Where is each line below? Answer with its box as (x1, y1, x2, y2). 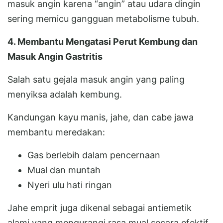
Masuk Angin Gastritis (7, 51, 103, 62)
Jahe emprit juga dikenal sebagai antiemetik (7, 202, 192, 213)
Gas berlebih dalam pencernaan (27, 149, 160, 160)
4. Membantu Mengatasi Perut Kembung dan (7, 36, 198, 47)
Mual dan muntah (27, 164, 101, 175)
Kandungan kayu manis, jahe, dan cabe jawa (7, 111, 194, 122)
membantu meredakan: (7, 126, 105, 137)
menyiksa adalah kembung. (7, 89, 122, 100)
